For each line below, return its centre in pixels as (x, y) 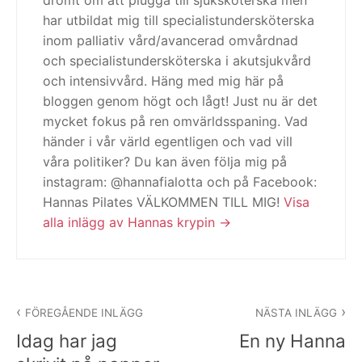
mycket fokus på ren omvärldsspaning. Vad (175, 121)
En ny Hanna (293, 340)
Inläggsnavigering (101, 299)
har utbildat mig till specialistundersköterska (179, 20)
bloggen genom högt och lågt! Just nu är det (180, 101)
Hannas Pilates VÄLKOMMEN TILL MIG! (163, 202)
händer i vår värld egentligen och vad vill (168, 141)
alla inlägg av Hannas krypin (131, 222)
